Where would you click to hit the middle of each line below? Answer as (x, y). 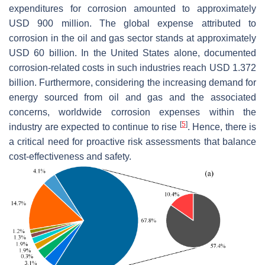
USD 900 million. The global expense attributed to (132, 23)
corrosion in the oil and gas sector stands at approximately (132, 38)
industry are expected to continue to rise (94, 127)
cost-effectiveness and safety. (70, 156)
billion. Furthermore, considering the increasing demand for (132, 82)
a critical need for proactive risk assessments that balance (132, 141)
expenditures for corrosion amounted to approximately (132, 8)
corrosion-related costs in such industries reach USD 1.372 (132, 67)
